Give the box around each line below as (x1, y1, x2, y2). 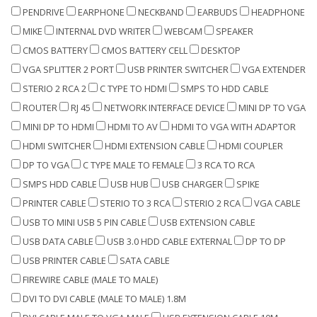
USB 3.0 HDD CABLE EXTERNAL (107, 234, 232, 248)
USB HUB (110, 177, 149, 190)
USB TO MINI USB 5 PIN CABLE (23, 215, 146, 229)
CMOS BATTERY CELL (101, 43, 188, 57)
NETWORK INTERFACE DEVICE (104, 100, 225, 114)
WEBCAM (164, 24, 202, 38)
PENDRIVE (23, 5, 64, 18)
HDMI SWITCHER (23, 139, 91, 152)
